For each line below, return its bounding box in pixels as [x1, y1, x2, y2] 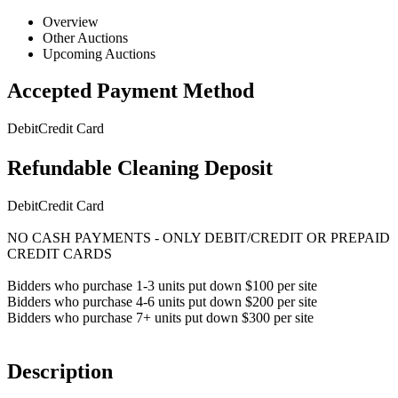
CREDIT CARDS [7, 246, 112, 262]
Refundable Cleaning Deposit [7, 156, 273, 180]
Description [7, 360, 113, 384]
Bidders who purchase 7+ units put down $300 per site [7, 310, 314, 326]
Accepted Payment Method [7, 79, 254, 103]
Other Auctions [43, 29, 128, 45]
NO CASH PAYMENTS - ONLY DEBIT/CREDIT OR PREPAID [7, 230, 390, 246]
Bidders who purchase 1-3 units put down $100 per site [7, 278, 317, 294]
